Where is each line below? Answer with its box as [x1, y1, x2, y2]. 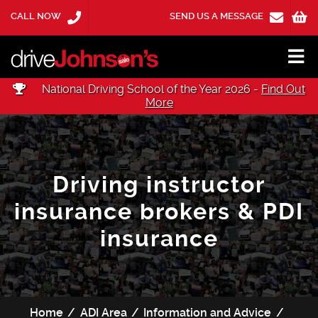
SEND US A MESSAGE [169, 10, 265, 21]
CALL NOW [11, 10, 63, 21]
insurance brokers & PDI [14, 197, 304, 225]
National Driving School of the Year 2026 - [39, 82, 262, 97]
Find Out [261, 82, 306, 97]
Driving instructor [53, 170, 265, 198]
